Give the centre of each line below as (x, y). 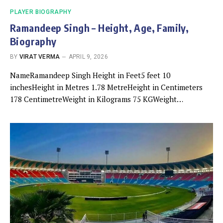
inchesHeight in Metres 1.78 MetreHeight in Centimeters (106, 87)
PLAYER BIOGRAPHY (41, 12)
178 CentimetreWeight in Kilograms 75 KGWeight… (97, 99)
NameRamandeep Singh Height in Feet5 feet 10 (90, 75)
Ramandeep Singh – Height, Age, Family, (100, 27)
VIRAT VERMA (40, 56)
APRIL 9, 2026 (88, 56)
